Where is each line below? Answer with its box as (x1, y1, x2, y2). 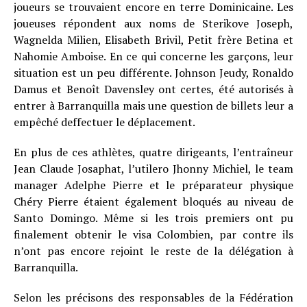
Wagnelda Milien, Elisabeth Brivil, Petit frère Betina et (14, 32, 293, 47)
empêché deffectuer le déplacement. (14, 114, 195, 130)
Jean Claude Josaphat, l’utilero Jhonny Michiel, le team (14, 161, 293, 176)
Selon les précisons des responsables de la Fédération (14, 290, 293, 305)
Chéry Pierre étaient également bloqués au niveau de (14, 194, 293, 209)
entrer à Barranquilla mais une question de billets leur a (14, 98, 293, 113)
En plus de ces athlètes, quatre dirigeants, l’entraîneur (14, 145, 293, 160)
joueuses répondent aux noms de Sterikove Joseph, (14, 16, 293, 31)
